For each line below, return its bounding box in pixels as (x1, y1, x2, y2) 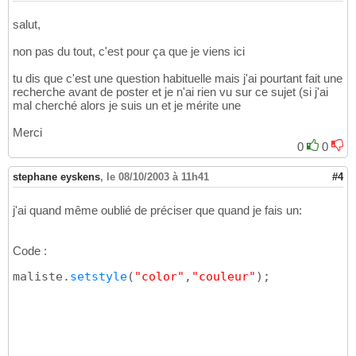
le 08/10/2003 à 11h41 (106, 171, 209, 184)
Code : (13, 244, 47, 258)
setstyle (70, 269, 127, 284)
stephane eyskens (13, 171, 100, 184)
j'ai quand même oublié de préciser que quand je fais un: (13, 203, 302, 218)
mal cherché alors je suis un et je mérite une (13, 99, 241, 113)
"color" (134, 269, 184, 284)
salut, (13, 17, 41, 32)
